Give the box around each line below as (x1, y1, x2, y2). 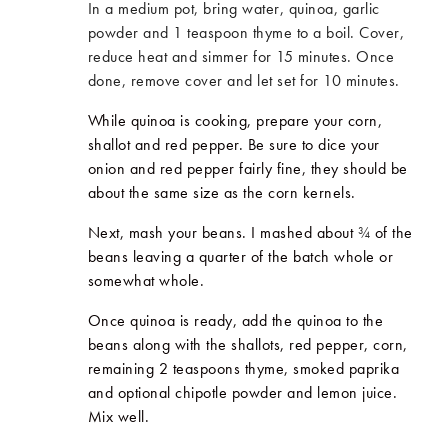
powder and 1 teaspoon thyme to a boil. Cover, (87, 21, 405, 43)
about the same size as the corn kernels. (87, 181, 356, 203)
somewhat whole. (87, 269, 205, 291)
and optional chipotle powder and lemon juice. (87, 381, 398, 403)
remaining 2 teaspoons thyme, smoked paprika (87, 357, 400, 379)
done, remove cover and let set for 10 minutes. (87, 69, 400, 91)
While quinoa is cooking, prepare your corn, (87, 109, 383, 131)
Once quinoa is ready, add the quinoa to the (87, 309, 384, 331)
